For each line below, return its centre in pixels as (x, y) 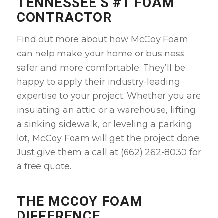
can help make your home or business (100, 53)
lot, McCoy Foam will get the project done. (108, 138)
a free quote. (44, 166)
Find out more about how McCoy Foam (102, 39)
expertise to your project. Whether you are (109, 96)
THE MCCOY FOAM (79, 201)
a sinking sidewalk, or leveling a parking (104, 124)
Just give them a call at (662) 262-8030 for (109, 152)
